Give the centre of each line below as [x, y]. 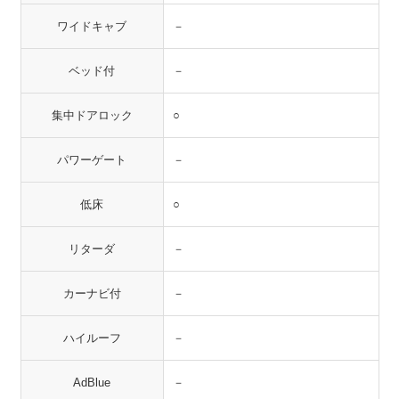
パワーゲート [92, 160]
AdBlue [92, 383]
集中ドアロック [92, 115]
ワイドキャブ [92, 26]
